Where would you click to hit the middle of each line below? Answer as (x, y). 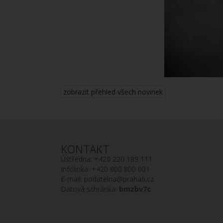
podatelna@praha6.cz (119, 179)
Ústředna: (77, 159)
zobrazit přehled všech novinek (113, 92)
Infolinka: (76, 169)
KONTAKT (85, 149)
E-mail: (72, 179)
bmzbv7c (135, 189)
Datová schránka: (90, 189)
